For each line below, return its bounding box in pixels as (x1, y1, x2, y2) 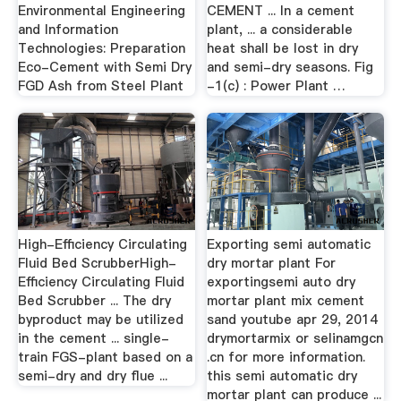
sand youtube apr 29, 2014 (207, 310, 379, 328)
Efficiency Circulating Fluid (17, 272, 184, 291)
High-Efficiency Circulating (17, 235, 187, 253)
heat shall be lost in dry (207, 38, 359, 57)
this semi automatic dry (207, 366, 358, 385)
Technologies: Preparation (17, 38, 185, 57)
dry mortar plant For (207, 253, 337, 272)
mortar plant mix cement (207, 291, 365, 310)
